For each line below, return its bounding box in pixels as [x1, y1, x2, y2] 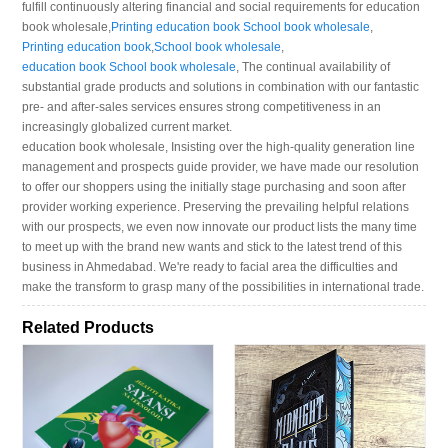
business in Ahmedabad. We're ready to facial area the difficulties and [22, 260, 399, 275]
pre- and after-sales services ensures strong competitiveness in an [22, 100, 382, 115]
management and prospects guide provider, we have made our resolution [22, 160, 420, 175]
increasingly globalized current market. [22, 120, 233, 135]
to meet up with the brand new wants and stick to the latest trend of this [22, 240, 403, 255]
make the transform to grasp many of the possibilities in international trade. [22, 280, 425, 295]
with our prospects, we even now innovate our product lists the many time [22, 220, 418, 235]
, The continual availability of [236, 60, 391, 75]
